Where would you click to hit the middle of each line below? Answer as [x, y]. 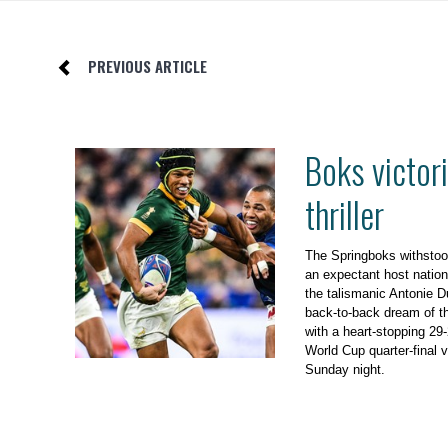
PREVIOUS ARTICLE [147, 65]
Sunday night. [344, 369]
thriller [344, 213]
